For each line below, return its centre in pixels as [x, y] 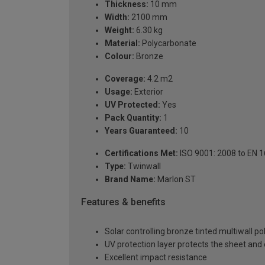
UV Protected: [132, 104]
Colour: [119, 56]
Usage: [119, 91]
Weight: [119, 30]
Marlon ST [176, 179]
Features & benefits [123, 202]
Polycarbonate [168, 43]
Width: [117, 17]
